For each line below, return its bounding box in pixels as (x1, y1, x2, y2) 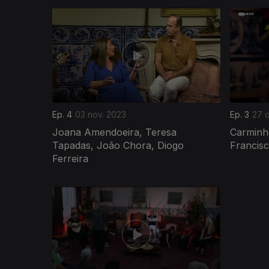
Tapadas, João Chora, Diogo (52, 139, 184, 151)
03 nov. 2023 (75, 109, 126, 119)
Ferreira (52, 152, 88, 165)
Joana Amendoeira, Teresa (52, 125, 177, 138)
